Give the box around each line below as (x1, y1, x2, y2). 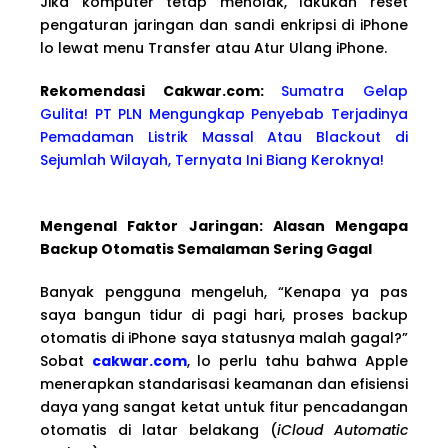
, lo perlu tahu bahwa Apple (186, 350, 409, 371)
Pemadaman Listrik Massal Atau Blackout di (40, 126, 408, 147)
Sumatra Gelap (281, 80, 409, 101)
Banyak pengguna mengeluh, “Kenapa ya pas (40, 281, 408, 302)
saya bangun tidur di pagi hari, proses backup (40, 304, 408, 325)
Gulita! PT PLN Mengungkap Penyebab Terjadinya (40, 103, 408, 124)
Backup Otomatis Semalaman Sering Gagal (40, 238, 372, 259)
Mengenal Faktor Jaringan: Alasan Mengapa (40, 215, 408, 236)
